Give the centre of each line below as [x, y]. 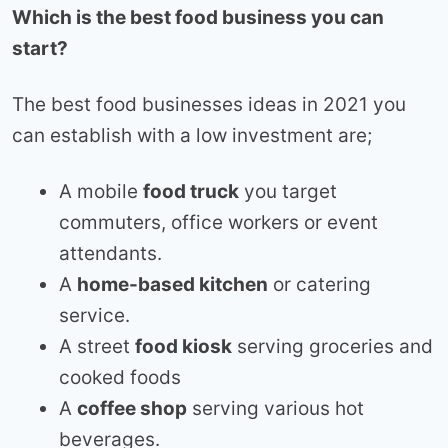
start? [40, 49]
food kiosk [183, 347]
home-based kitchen [172, 285]
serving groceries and [332, 347]
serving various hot [275, 409]
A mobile [101, 192]
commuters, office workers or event [218, 223]
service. [94, 316]
